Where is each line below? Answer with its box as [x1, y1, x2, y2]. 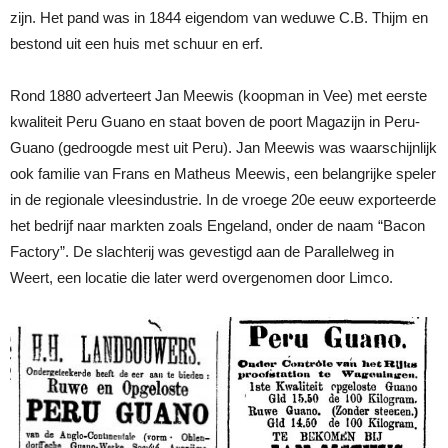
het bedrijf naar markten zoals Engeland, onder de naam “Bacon [10, 216, 425, 234]
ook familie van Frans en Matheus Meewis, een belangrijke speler [10, 164, 436, 182]
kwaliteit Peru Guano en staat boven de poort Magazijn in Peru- [10, 112, 420, 130]
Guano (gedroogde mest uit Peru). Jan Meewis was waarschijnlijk [10, 138, 437, 156]
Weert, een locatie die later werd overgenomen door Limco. [10, 268, 393, 286]
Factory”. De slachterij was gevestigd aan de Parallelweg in [10, 242, 394, 260]
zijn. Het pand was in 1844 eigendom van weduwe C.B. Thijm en [10, 8, 428, 26]
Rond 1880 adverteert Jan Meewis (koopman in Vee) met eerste [10, 86, 427, 104]
